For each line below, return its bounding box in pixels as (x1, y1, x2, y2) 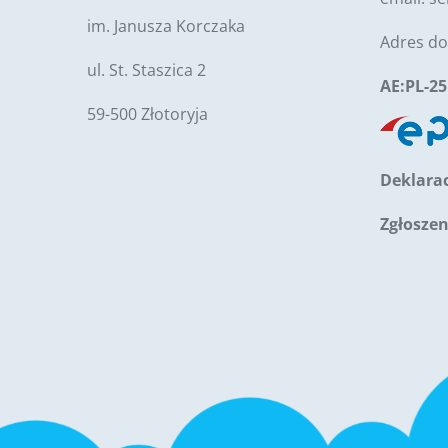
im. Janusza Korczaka (87, 15, 245, 37)
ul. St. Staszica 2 (87, 59, 206, 81)
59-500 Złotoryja (87, 103, 208, 125)
